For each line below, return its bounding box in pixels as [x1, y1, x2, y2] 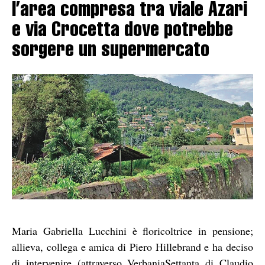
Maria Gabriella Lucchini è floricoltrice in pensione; [12, 223, 253, 238]
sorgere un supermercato [12, 41, 209, 62]
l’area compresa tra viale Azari [12, 1, 247, 22]
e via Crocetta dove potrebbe [12, 21, 233, 42]
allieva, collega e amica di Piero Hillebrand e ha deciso [12, 239, 253, 254]
